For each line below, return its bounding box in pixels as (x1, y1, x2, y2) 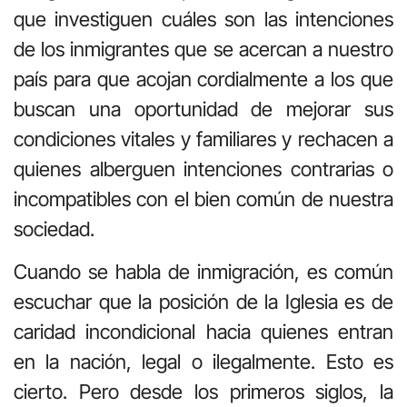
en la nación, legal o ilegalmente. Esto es (14, 350, 393, 374)
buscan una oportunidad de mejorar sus (14, 96, 393, 121)
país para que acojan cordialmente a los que (14, 66, 393, 91)
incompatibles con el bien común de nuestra (14, 186, 393, 211)
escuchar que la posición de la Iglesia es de (14, 290, 393, 314)
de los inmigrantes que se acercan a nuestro (14, 36, 393, 61)
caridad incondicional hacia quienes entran (14, 320, 393, 344)
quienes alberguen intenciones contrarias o (14, 156, 393, 181)
